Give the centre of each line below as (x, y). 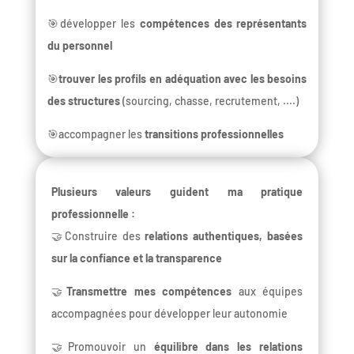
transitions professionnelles (214, 134)
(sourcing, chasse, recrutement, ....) (209, 100)
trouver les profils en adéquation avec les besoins (183, 78)
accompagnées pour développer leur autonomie (169, 313)
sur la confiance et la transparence (136, 258)
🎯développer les (93, 23)
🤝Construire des (98, 235)
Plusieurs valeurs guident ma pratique (177, 191)
